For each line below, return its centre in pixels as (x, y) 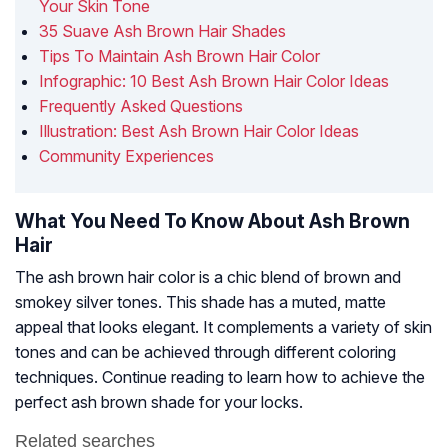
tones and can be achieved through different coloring (205, 352)
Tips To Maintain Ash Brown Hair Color (179, 56)
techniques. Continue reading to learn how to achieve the (220, 377)
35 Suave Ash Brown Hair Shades (162, 31)
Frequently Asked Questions (141, 106)
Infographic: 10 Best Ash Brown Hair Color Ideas (214, 81)
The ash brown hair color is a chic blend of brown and (208, 277)
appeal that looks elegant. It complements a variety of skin (223, 327)
